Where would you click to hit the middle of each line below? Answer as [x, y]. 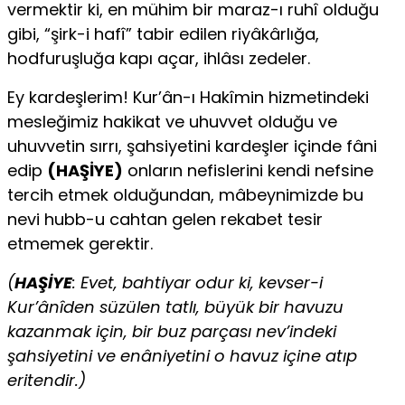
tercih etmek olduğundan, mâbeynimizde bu [185, 195]
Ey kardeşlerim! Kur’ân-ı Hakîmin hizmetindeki [188, 98]
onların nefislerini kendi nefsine [248, 171]
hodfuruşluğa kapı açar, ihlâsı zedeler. [159, 59]
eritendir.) [47, 381]
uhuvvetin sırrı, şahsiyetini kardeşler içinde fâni [192, 146]
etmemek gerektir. [80, 244]
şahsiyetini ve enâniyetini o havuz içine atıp [182, 356]
